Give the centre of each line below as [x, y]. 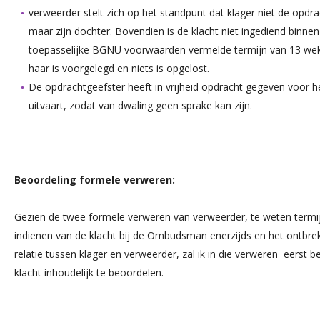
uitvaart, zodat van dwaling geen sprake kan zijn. [140, 105]
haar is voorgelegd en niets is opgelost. [119, 68]
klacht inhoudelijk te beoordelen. [89, 272]
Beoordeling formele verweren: [95, 180]
